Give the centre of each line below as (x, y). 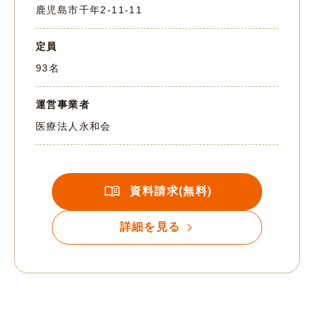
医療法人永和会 (74, 126)
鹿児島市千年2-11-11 (89, 9)
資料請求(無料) (171, 191)
